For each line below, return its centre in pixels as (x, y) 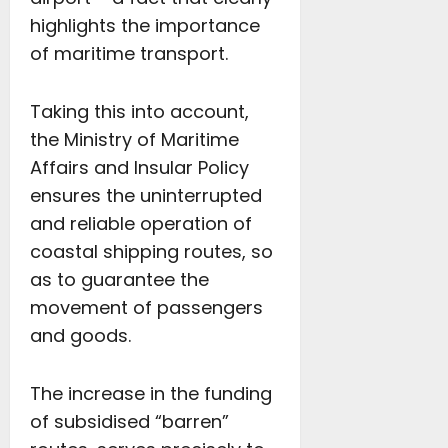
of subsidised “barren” (129, 421)
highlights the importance (145, 25)
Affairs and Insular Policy (139, 167)
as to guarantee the (119, 279)
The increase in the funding (151, 393)
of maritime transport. (129, 53)
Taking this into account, (139, 111)
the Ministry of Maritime (134, 139)
